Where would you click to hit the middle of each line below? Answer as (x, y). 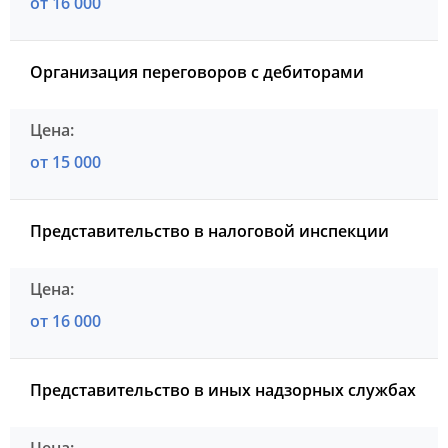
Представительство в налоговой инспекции (209, 231)
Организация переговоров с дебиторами (197, 72)
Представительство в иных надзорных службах (223, 390)
